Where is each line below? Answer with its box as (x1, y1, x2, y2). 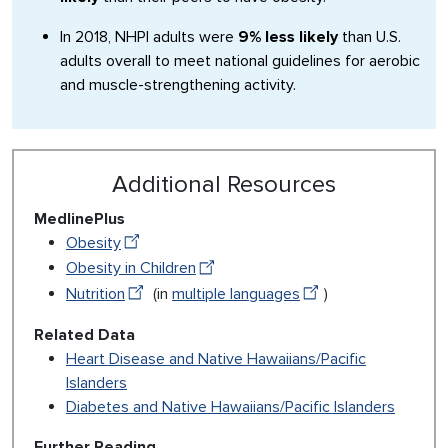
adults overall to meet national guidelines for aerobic (60, 51, 420, 72)
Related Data (34, 324, 135, 345)
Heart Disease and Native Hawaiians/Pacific (66, 348, 366, 369)
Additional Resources (112, 170, 336, 200)
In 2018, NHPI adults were (60, 27, 238, 48)
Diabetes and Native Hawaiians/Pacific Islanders (66, 396, 395, 417)
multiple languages (172, 283, 300, 304)
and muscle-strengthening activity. (60, 75, 296, 96)
